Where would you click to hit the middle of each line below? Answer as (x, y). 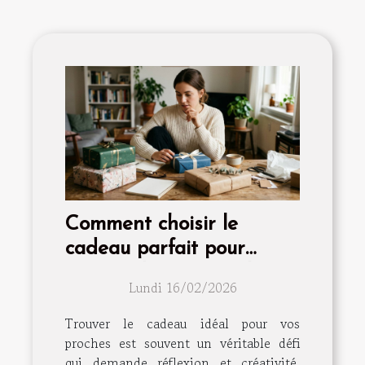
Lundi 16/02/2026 (182, 288)
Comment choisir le (152, 225)
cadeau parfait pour (155, 249)
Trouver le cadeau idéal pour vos (182, 324)
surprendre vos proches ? (180, 274)
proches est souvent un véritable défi (182, 343)
